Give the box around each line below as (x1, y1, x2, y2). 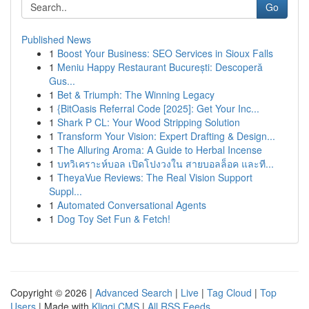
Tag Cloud (207, 286, 252, 299)
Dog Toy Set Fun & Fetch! (57, 212, 170, 226)
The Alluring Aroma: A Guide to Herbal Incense (57, 143, 262, 157)
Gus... (49, 74, 75, 88)
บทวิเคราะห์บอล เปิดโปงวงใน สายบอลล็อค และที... (57, 157, 274, 170)
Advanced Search (95, 286, 172, 299)
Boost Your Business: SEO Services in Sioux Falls (57, 46, 273, 60)
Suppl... (49, 184, 82, 198)
